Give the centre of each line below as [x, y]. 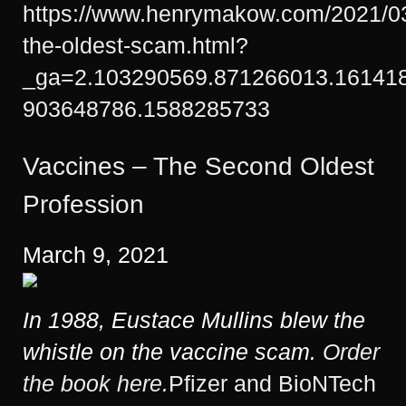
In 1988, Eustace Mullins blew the [194, 319]
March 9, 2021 [96, 254]
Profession [83, 205]
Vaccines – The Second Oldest [198, 167]
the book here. [96, 383]
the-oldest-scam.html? [135, 46]
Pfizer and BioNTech [272, 383]
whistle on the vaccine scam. [173, 351]
